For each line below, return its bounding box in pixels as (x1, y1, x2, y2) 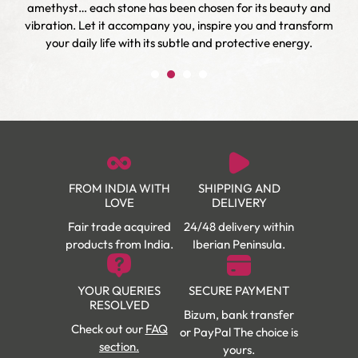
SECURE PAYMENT (189, 282, 289, 298)
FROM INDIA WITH (68, 180, 170, 196)
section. (99, 338, 139, 354)
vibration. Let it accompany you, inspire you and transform (25, 17, 333, 33)
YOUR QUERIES (78, 282, 161, 298)
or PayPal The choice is (180, 324, 298, 340)
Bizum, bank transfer (184, 306, 294, 322)
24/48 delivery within (184, 218, 294, 234)
